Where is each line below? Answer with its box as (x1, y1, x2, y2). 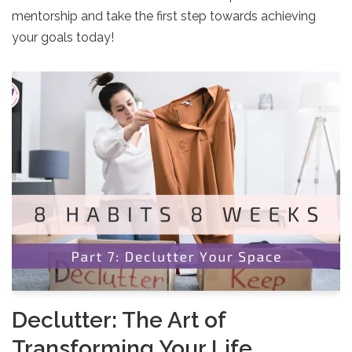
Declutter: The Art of (12, 306, 225, 333)
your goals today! (12, 30, 114, 46)
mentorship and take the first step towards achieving (12, 9, 316, 24)
